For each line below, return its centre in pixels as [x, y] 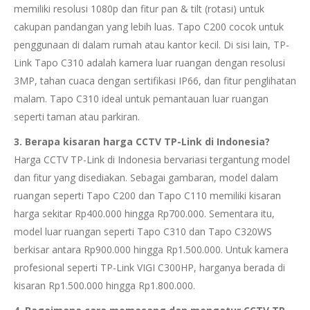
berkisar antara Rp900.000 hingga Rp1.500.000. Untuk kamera [151, 249]
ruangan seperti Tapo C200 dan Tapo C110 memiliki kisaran [147, 195]
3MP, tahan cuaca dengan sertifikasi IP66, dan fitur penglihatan [155, 81]
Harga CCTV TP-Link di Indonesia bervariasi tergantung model [152, 159]
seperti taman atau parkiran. [77, 117]
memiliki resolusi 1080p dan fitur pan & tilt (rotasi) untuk [139, 9]
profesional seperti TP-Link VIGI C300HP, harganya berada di [149, 267]
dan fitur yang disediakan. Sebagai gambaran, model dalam [146, 177]
